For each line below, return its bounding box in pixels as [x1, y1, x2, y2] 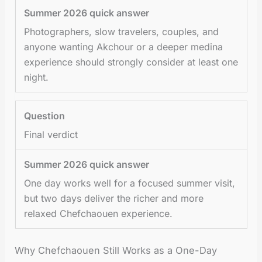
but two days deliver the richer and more [24, 192, 204, 204]
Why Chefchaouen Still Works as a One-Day [15, 244, 218, 256]
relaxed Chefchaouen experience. [24, 207, 173, 219]
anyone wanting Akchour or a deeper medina [24, 40, 223, 53]
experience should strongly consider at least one [24, 56, 239, 68]
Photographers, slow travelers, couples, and [24, 25, 219, 37]
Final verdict [24, 128, 78, 140]
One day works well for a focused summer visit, [24, 177, 236, 189]
